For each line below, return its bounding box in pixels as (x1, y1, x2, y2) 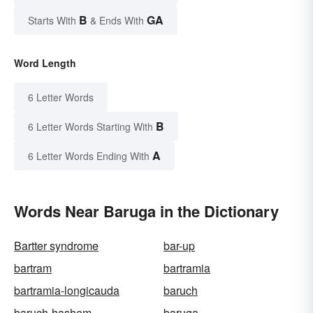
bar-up (163, 238, 195, 254)
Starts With (28, 13, 79, 28)
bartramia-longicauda (14, 282, 119, 299)
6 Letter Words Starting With (28, 119, 153, 134)
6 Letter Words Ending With (28, 149, 150, 163)
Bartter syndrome (14, 238, 99, 254)
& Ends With (87, 13, 147, 28)
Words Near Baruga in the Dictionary (14, 200, 279, 223)
